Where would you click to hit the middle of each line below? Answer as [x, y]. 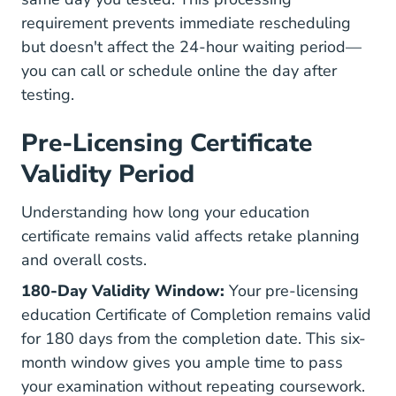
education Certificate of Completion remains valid [196, 315]
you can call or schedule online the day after [179, 71]
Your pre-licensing [292, 291]
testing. [48, 95]
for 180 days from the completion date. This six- [194, 339]
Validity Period [108, 174]
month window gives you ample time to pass [182, 362]
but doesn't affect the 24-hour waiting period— [191, 47]
